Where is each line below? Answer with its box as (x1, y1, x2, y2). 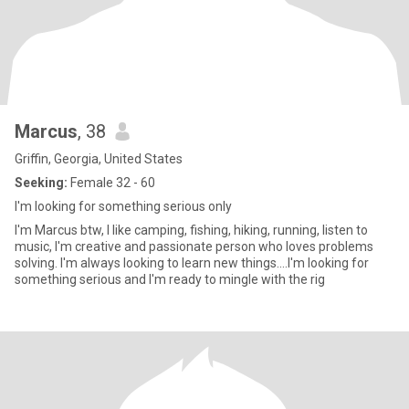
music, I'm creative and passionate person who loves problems (15, 239, 373, 254)
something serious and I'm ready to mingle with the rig (15, 272, 325, 287)
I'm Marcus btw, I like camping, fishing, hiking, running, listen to (15, 223, 368, 237)
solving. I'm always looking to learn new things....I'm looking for (15, 256, 369, 270)
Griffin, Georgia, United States (15, 152, 183, 166)
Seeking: (15, 175, 68, 190)
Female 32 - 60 (68, 175, 155, 190)
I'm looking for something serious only (15, 199, 232, 214)
